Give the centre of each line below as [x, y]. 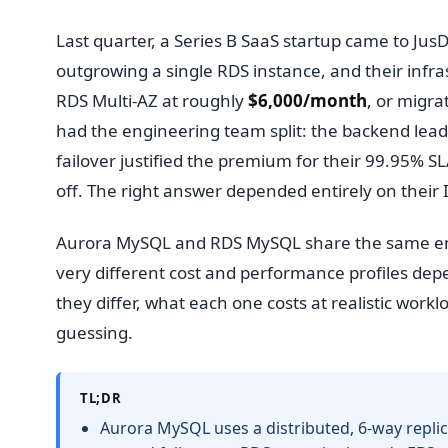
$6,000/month [307, 100]
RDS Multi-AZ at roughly [152, 100]
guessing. [94, 333]
